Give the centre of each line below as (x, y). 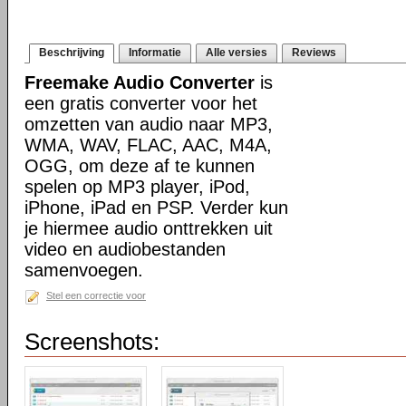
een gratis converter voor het (141, 103)
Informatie (155, 53)
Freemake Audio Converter (140, 82)
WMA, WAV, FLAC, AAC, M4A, (148, 145)
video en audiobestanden (125, 249)
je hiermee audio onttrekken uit (149, 228)
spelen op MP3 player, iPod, (137, 187)
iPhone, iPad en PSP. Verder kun (156, 208)
